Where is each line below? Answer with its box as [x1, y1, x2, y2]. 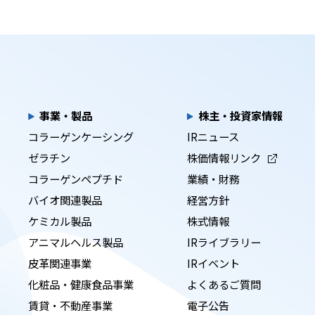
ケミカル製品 [28, 212, 92, 229]
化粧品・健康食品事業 [28, 276, 134, 292]
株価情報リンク [187, 149, 262, 165]
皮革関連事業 [28, 255, 92, 271]
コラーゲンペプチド [28, 170, 124, 186]
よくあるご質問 [187, 276, 262, 292]
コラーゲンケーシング [28, 128, 134, 144]
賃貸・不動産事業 [28, 297, 113, 313]
